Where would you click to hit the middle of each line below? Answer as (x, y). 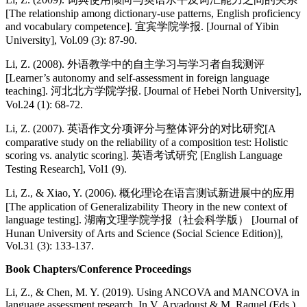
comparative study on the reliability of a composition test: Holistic (147, 143)
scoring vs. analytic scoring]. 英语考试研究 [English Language (144, 156)
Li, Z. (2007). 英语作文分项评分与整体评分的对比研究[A (140, 129)
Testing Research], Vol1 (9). (67, 169)
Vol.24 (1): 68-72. (44, 105)
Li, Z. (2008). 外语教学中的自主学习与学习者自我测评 (135, 64)
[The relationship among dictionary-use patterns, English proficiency (153, 14)
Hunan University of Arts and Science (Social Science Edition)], (144, 234)
